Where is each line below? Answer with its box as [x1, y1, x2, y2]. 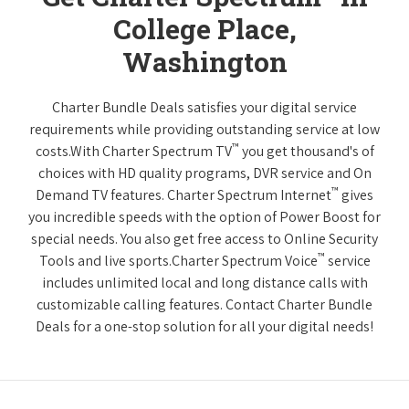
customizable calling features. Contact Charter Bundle [37, 295, 372, 315]
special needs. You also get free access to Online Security [31, 229, 378, 249]
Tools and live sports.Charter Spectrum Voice [38, 251, 318, 271]
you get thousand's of [238, 142, 374, 162]
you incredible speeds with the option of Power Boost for [28, 207, 381, 227]
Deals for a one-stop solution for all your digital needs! [36, 317, 373, 337]
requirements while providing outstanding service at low [29, 120, 380, 140]
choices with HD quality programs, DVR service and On [37, 163, 372, 184]
